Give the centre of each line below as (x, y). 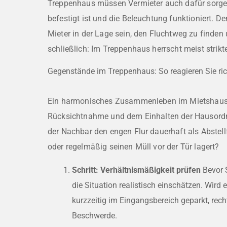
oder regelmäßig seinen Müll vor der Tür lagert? (134, 147)
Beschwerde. (94, 216)
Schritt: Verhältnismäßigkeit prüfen (136, 170)
